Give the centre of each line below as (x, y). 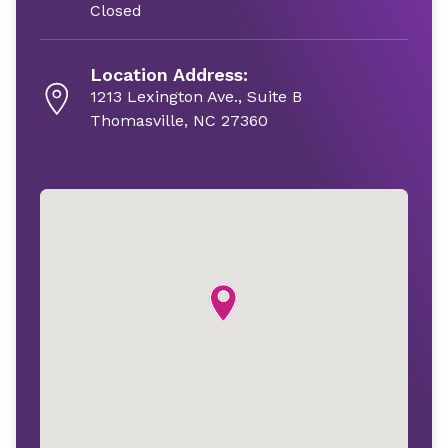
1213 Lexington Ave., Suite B (196, 96)
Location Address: (169, 74)
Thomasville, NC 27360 (179, 120)
